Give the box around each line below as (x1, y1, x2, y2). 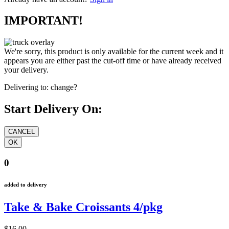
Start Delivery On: (4, 102, 102, 116)
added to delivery (4, 181, 47, 188)
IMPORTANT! (4, 14, 83, 28)
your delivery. (4, 65, 49, 75)
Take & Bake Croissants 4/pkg (4, 200, 163, 214)
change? (51, 83, 77, 92)
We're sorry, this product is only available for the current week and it (4, 47, 223, 56)
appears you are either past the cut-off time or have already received (4, 56, 221, 65)
